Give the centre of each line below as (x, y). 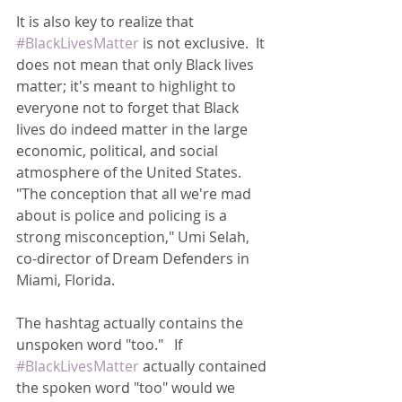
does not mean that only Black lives (137, 65)
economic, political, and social (119, 151)
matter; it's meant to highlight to (128, 86)
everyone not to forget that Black (129, 108)
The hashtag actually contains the (131, 323)
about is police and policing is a (123, 215)
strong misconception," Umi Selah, (135, 237)
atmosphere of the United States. (132, 172)
